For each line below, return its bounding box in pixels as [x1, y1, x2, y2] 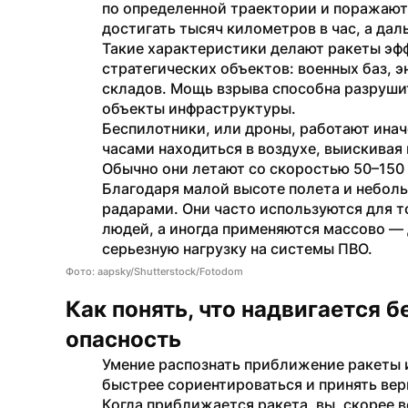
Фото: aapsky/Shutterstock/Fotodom [66, 265, 243, 278]
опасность [66, 326, 181, 352]
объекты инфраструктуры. [102, 99, 296, 117]
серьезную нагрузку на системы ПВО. [102, 240, 372, 258]
